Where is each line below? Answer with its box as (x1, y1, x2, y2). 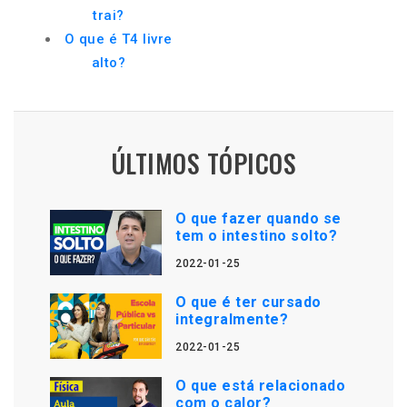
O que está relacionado (175, 377, 346, 394)
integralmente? (175, 311, 289, 328)
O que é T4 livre (64, 31, 173, 47)
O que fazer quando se (175, 210, 342, 227)
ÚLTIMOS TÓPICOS (110, 144, 297, 182)
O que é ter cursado (175, 293, 322, 311)
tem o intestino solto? (175, 227, 338, 244)
